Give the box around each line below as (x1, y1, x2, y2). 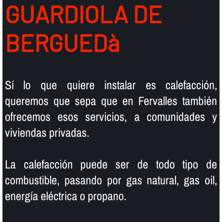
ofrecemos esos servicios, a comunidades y (4, 108, 218, 124)
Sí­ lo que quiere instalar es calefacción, (4, 76, 218, 93)
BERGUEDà (4, 28, 119, 57)
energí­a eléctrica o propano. (4, 187, 126, 204)
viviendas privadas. (4, 124, 89, 140)
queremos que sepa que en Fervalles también (4, 92, 218, 109)
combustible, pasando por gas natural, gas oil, (4, 171, 218, 188)
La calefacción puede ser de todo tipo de (4, 156, 218, 172)
